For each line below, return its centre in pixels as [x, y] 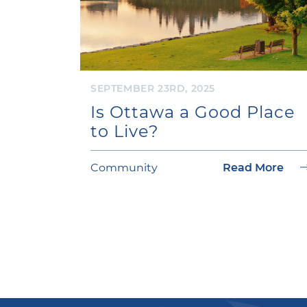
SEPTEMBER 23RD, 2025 [153, 88]
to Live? [125, 131]
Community [124, 167]
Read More [255, 167]
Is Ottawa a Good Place [193, 111]
